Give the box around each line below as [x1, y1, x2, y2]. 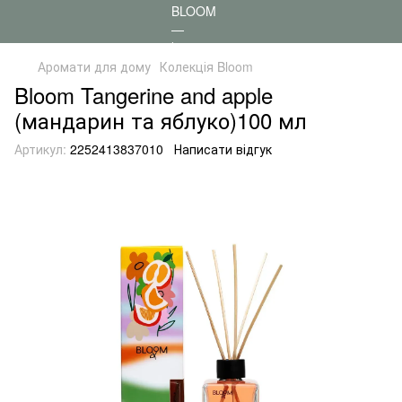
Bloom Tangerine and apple [14, 79, 273, 110]
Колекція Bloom [160, 57, 253, 75]
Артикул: [14, 140, 66, 158]
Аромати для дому [38, 57, 151, 75]
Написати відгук [174, 140, 272, 158]
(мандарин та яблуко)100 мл [14, 104, 307, 135]
